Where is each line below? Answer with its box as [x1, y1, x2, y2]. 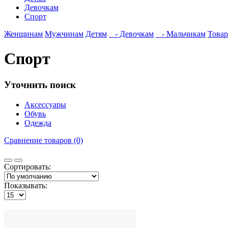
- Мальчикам [156, 30, 206, 38]
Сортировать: [4, 162, 51, 171]
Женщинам [4, 30, 43, 38]
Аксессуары [24, 100, 66, 109]
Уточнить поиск [4, 79, 76, 90]
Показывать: [4, 181, 47, 190]
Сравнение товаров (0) [4, 135, 83, 145]
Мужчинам [45, 30, 83, 38]
